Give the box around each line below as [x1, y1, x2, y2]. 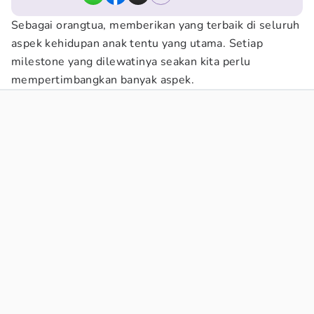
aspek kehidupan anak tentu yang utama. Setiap [11, 36, 263, 51]
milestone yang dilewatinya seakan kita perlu [11, 54, 251, 69]
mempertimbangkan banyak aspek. [11, 72, 194, 88]
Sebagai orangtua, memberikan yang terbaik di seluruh [11, 18, 300, 33]
